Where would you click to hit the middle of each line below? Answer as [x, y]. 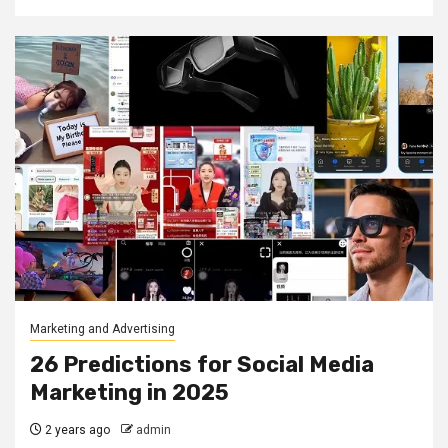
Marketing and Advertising [102, 329]
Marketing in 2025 [129, 392]
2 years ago [76, 430]
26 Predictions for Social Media [202, 364]
